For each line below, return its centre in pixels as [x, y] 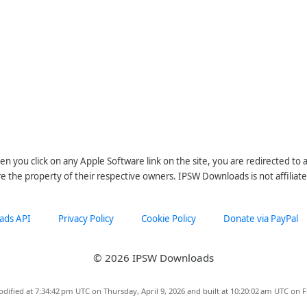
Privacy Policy [86, 219]
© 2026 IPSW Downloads [153, 258]
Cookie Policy [169, 219]
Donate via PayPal [261, 219]
